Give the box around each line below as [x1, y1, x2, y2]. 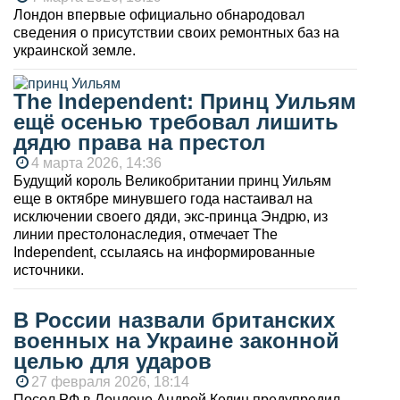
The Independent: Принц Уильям [13, 88, 356, 113]
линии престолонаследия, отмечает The [13, 226, 278, 242]
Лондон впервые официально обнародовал [13, 7, 304, 23]
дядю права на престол [13, 129, 265, 154]
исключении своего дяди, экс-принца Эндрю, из [13, 208, 328, 224]
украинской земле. [13, 43, 136, 59]
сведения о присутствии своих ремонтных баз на [13, 25, 339, 41]
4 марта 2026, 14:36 [31, 154, 162, 171]
